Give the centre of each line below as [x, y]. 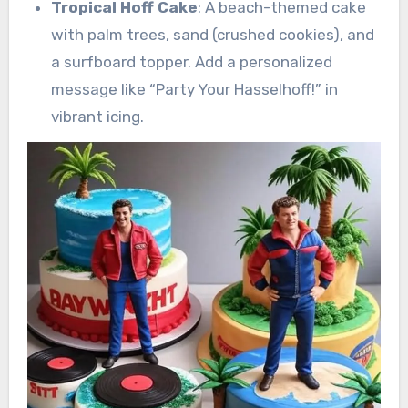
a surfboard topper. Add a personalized [191, 61]
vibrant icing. [97, 116]
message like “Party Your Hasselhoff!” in [194, 89]
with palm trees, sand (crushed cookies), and [212, 34]
